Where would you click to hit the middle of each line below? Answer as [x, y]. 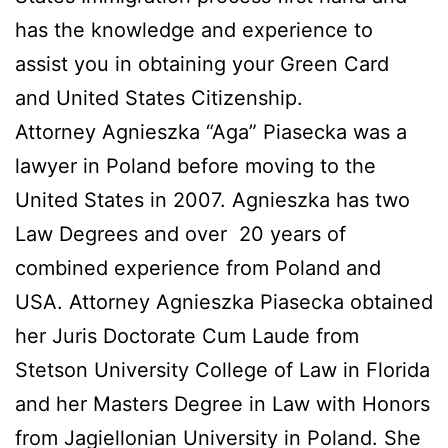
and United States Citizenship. [159, 98]
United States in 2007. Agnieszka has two [212, 200]
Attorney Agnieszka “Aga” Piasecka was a [211, 132]
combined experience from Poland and [198, 268]
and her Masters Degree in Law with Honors [222, 404]
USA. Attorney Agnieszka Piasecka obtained [224, 302]
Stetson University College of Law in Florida [222, 370]
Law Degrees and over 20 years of [180, 234]
